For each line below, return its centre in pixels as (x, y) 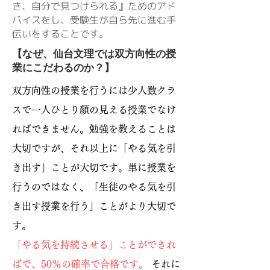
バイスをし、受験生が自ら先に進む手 (94, 20)
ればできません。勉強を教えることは (94, 129)
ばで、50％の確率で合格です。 (80, 264)
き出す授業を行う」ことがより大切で (94, 206)
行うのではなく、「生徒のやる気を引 (94, 187)
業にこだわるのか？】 (63, 67)
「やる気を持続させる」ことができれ (94, 244)
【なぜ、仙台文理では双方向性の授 (94, 53)
